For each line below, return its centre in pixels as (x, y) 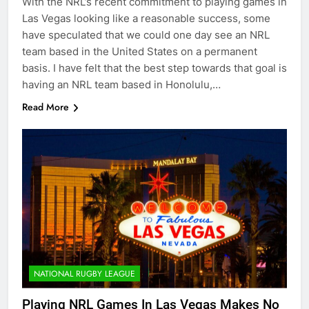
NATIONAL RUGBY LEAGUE (84, 273)
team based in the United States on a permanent (140, 52)
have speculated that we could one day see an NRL (146, 35)
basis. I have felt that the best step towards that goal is (154, 68)
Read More (46, 107)
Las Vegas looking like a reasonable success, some (146, 19)
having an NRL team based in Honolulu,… (121, 85)
